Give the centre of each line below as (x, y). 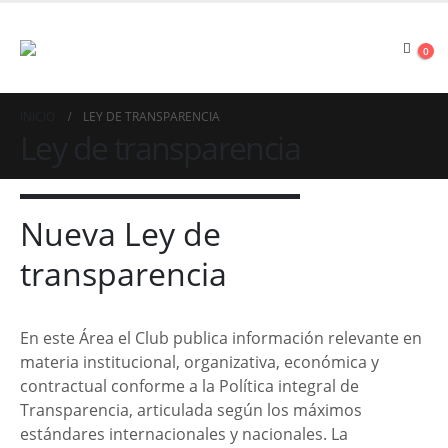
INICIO (37, 116)
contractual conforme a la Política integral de (189, 386)
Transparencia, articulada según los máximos (191, 410)
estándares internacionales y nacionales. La (184, 434)
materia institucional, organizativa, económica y (199, 362)
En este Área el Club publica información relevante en (221, 338)
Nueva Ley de (120, 233)
